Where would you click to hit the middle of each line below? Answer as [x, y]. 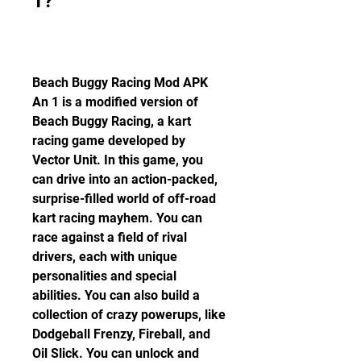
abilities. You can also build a [116, 295]
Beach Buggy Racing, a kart [112, 121]
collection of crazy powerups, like [129, 315]
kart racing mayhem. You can [117, 218]
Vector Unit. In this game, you [118, 160]
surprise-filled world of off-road [124, 199]
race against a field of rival [110, 237]
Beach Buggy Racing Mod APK [120, 83]
